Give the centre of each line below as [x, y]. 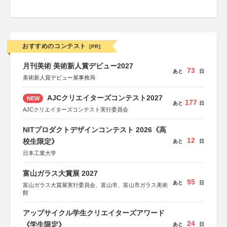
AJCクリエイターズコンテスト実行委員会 [75, 109]
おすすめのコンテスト [54, 46]
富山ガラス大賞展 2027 [60, 173]
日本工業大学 [40, 153]
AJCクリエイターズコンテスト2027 [104, 98]
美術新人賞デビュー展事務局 [59, 78]
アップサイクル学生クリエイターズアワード [94, 213]
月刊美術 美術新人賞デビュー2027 [78, 66]
